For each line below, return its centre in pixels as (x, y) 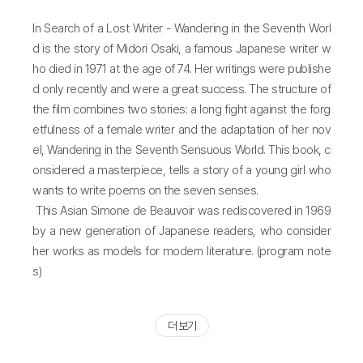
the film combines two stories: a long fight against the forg (181, 109)
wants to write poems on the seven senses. (145, 190)
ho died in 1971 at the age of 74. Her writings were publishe (181, 68)
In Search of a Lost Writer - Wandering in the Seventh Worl (181, 28)
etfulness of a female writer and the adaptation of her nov (181, 129)
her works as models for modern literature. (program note (181, 251)
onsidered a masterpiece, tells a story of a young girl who (181, 170)
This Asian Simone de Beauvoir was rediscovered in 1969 (181, 210)
